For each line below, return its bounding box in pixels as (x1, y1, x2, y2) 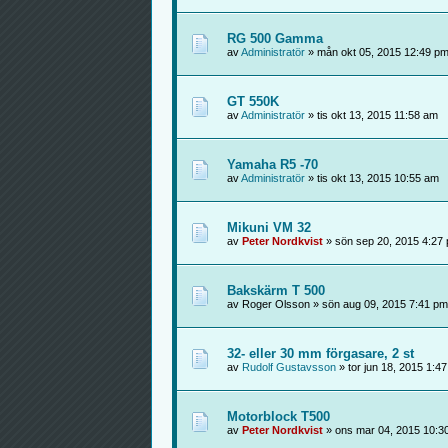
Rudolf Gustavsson (241, 361, 336, 373)
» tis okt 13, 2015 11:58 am (304, 109, 438, 121)
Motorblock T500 (226, 409, 330, 424)
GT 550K (226, 94, 279, 109)
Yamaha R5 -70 (226, 157, 318, 172)
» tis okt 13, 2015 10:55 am (304, 172, 439, 184)
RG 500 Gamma (226, 31, 323, 46)
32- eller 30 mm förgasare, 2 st (226, 346, 414, 361)
